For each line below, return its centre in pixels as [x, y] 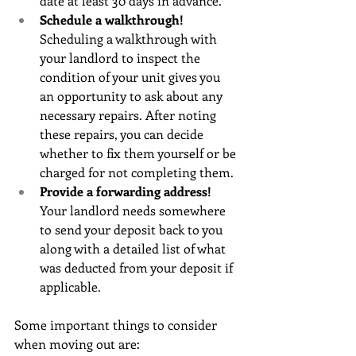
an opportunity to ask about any [133, 95]
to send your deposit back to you [133, 229]
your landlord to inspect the [122, 57]
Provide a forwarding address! [127, 191]
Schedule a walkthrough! [113, 19]
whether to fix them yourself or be [139, 153]
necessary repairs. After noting [130, 114]
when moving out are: [77, 343]
